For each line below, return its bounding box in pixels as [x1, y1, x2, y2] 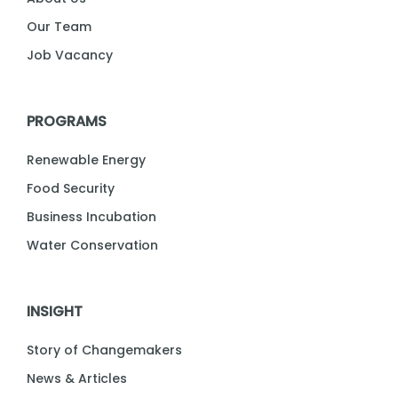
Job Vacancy [27, 46, 113, 65]
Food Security [27, 179, 115, 198]
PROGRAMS [27, 111, 107, 132]
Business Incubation [27, 208, 156, 227]
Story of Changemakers [27, 341, 182, 360]
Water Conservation [27, 236, 158, 255]
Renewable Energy [27, 151, 146, 170]
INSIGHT [27, 301, 83, 322]
